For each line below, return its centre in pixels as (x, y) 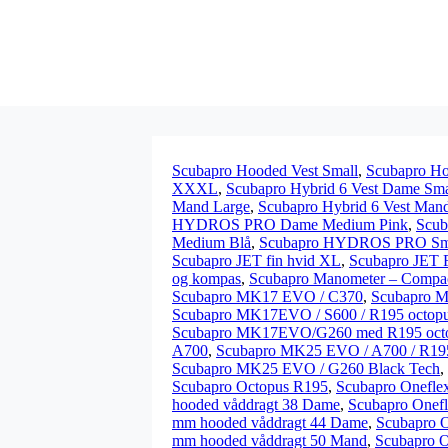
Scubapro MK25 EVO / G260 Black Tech (306, 368)
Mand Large (211, 206)
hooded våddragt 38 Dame (256, 404)
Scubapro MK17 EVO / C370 (267, 296)
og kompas (206, 278)
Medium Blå (211, 242)
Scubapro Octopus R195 (250, 386)
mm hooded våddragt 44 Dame (270, 422)
